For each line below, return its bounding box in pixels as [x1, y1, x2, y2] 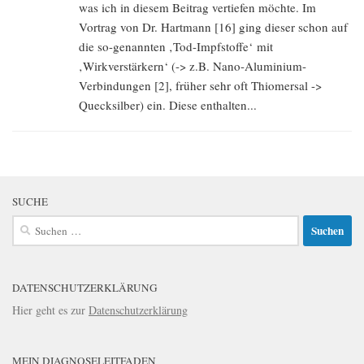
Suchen [11, 215, 45, 232]
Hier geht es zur [12, 302, 89, 318]
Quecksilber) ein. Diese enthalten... [79, 97, 257, 114]
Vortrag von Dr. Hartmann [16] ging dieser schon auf [79, 19, 348, 36]
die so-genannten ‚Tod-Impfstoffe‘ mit [79, 38, 273, 55]
